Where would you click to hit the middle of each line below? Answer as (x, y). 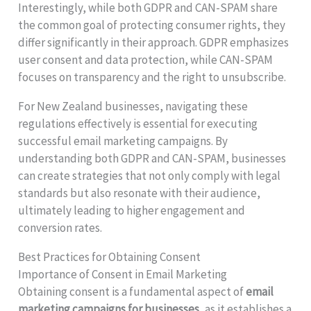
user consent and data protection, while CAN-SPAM (146, 60)
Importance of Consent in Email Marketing (123, 275)
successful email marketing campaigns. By (123, 141)
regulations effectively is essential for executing (138, 124)
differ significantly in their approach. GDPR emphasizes (154, 43)
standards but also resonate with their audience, (140, 193)
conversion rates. (60, 228)
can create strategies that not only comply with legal (150, 176)
